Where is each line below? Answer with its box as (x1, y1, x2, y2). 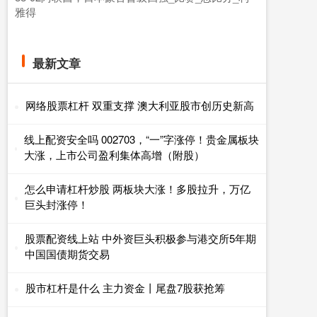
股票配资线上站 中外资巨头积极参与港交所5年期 (24, 231, 256, 246)
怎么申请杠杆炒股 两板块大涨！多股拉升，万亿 (25, 181, 251, 197)
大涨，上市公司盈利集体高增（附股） (23, 147, 204, 163)
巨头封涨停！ (25, 197, 89, 212)
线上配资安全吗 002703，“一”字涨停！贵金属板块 (23, 132, 259, 147)
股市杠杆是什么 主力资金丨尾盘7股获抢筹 (25, 280, 225, 296)
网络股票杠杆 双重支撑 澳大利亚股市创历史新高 (25, 98, 254, 113)
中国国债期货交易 (24, 246, 110, 262)
